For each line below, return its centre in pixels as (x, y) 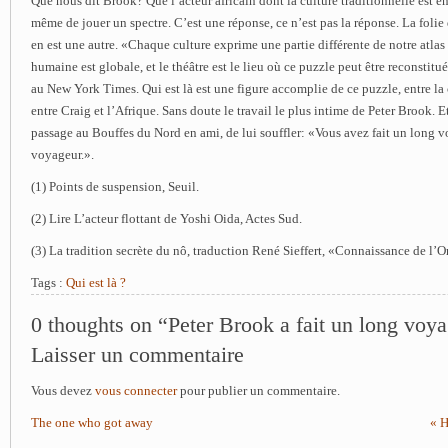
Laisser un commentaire (137, 355)
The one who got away (92, 423)
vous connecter (136, 391)
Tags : (48, 283)
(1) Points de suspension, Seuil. (115, 187)
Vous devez (63, 391)
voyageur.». (62, 155)
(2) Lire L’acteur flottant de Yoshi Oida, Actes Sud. (166, 219)
